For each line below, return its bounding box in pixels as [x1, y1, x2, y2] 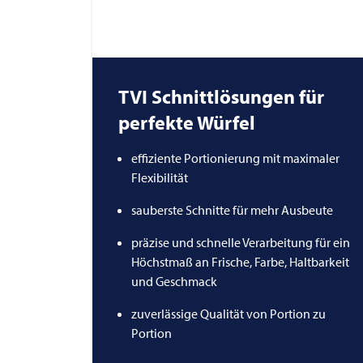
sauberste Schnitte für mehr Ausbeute [131, 201, 333, 218]
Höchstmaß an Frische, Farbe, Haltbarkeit [131, 253, 349, 270]
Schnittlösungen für [147, 83, 324, 109]
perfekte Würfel [118, 109, 255, 135]
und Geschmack [131, 272, 217, 289]
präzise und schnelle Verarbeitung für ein [131, 233, 350, 250]
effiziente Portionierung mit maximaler [131, 149, 340, 166]
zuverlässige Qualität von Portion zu [131, 305, 326, 322]
